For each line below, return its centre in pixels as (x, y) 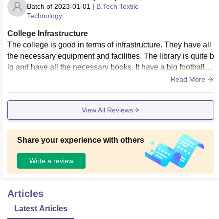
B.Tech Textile (118, 7)
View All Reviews (107, 110)
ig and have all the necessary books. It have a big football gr (110, 67)
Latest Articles (41, 209)
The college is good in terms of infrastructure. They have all (109, 45)
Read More (189, 79)
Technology (44, 16)
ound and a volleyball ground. (59, 79)
